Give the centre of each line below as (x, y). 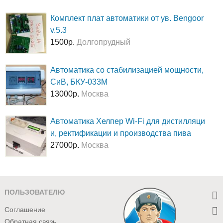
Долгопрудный (104, 42)
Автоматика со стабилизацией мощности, (127, 70)
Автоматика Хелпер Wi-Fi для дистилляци (128, 121)
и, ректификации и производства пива (121, 133)
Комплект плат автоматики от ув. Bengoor (127, 18)
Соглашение (25, 210)
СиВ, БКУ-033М (79, 82)
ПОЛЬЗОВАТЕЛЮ (35, 192)
